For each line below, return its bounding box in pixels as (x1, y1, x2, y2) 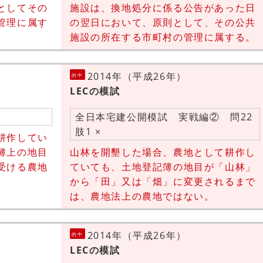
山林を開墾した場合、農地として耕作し (70, 146, 256, 159)
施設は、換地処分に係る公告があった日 (70, 1, 256, 15)
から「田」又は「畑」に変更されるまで (70, 175, 256, 188)
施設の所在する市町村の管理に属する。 (70, 31, 256, 44)
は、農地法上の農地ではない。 (70, 190, 215, 203)
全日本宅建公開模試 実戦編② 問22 (75, 110, 253, 123)
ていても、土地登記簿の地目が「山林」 (70, 160, 256, 174)
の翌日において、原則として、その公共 (70, 16, 256, 29)
